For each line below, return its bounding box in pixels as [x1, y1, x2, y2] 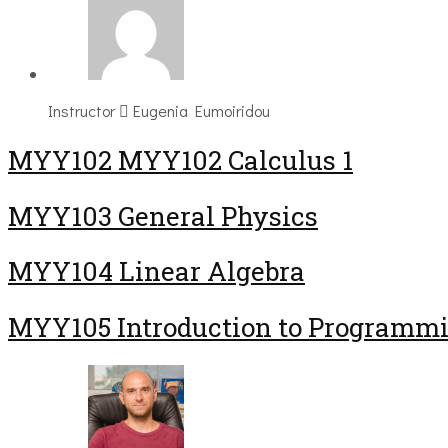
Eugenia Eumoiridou [133, 100, 270, 122]
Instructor [48, 100, 115, 122]
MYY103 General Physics [8, 198, 318, 233]
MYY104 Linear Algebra [8, 254, 305, 289]
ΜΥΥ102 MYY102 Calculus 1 [8, 142, 353, 177]
